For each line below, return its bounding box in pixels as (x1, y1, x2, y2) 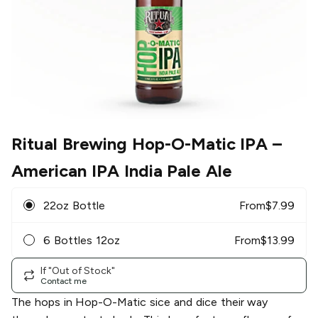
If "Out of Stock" (40, 264, 115, 277)
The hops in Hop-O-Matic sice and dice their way (11, 295, 268, 309)
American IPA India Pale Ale (11, 160, 233, 182)
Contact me (40, 275, 87, 286)
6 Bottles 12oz (43, 233, 120, 247)
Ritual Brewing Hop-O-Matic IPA (11, 133, 268, 155)
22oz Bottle (43, 198, 105, 212)
